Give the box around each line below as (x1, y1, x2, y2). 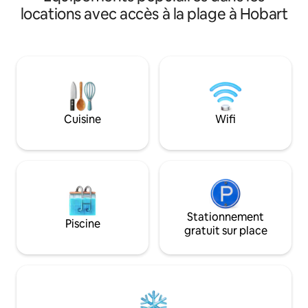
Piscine (65, 216, 100, 231)
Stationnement (187, 209, 264, 224)
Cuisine (64, 111, 101, 126)
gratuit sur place (184, 223, 267, 238)
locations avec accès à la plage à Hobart (20, 3, 288, 24)
